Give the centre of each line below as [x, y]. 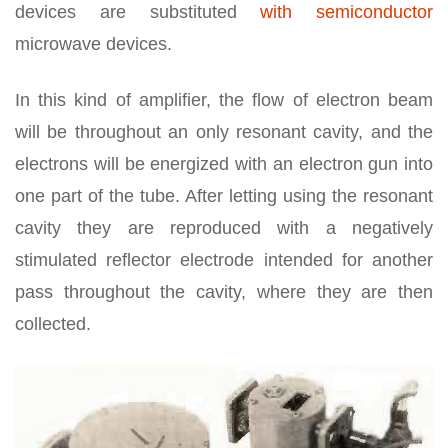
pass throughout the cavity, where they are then [224, 292]
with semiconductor [334, 12]
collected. [53, 324]
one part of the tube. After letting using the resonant [224, 196]
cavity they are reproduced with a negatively [224, 228]
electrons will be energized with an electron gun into [224, 164]
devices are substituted [126, 12]
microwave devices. [93, 44]
